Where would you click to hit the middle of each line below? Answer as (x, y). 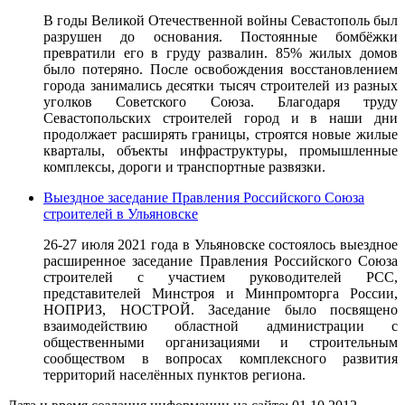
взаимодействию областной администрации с (221, 325)
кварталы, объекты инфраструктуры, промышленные (221, 150)
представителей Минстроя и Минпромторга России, (221, 293)
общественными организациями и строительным (221, 342)
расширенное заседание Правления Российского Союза (221, 260)
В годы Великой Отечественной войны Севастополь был (221, 20)
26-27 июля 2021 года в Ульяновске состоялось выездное (221, 244)
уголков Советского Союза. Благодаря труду (221, 101)
